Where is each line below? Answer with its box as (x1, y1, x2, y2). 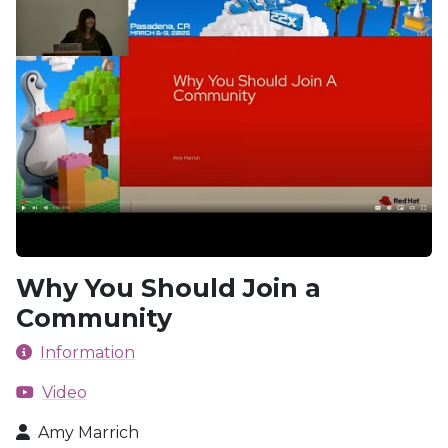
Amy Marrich (38, 423, 139, 442)
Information (40, 343, 135, 362)
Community (16, 303, 172, 333)
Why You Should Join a (16, 273, 321, 303)
